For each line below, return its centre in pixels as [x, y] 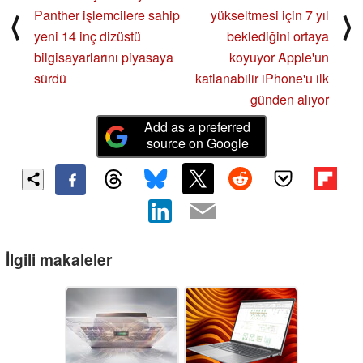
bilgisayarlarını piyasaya [104, 58]
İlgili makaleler [59, 259]
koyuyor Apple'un [279, 58]
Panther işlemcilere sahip [107, 15]
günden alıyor [290, 100]
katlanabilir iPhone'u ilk [262, 79]
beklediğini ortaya [278, 36]
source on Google [197, 143]
